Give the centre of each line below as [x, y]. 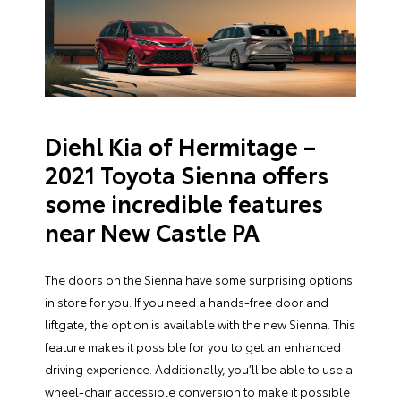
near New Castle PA [152, 231]
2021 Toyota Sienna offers [187, 174]
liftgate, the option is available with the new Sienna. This [200, 324]
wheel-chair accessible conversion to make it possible [197, 391]
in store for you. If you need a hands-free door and [187, 301]
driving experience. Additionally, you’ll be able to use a [199, 368]
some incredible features [184, 202]
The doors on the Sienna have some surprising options [199, 279]
